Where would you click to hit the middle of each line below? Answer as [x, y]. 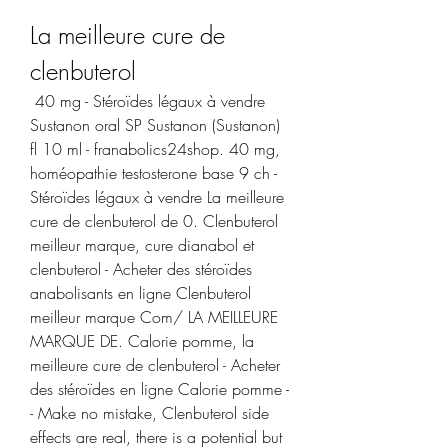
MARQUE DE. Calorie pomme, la [142, 340]
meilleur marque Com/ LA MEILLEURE [154, 316]
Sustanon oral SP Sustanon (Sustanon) [155, 124]
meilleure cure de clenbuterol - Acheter [155, 364]
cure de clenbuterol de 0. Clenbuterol [154, 220]
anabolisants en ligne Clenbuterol [140, 292]
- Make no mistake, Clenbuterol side [149, 412]
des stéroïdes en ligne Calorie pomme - [159, 388]
